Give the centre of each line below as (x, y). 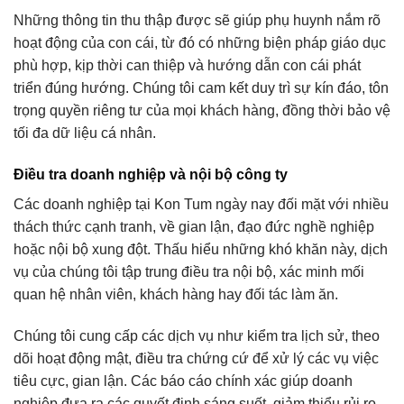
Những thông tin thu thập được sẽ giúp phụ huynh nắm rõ (197, 21)
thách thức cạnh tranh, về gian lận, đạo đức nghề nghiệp (194, 226)
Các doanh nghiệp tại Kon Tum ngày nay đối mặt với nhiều (201, 204)
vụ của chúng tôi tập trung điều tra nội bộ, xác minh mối (189, 271)
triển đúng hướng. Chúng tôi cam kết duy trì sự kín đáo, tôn (201, 88)
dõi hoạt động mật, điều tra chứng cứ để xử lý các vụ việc (196, 358)
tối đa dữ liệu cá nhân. (85, 133)
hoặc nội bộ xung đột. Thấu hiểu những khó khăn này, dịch (201, 249)
